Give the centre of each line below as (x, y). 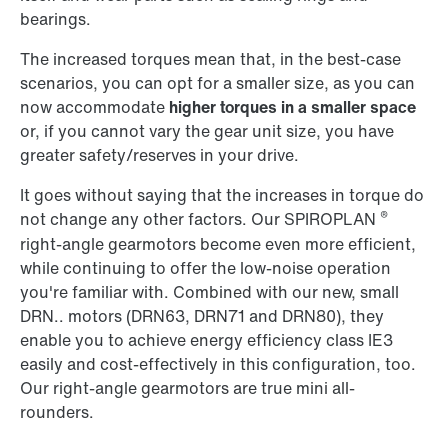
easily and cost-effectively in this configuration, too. (218, 364)
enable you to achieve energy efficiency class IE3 (206, 340)
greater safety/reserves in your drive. (159, 155)
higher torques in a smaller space (292, 107)
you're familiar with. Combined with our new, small (209, 292)
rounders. (57, 412)
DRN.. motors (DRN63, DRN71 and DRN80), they (202, 316)
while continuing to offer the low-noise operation (205, 268)
